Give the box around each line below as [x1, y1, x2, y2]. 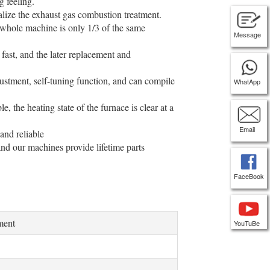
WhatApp [234, 77, 260, 87]
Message [234, 30, 261, 40]
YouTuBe [234, 218, 260, 228]
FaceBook [234, 171, 264, 181]
